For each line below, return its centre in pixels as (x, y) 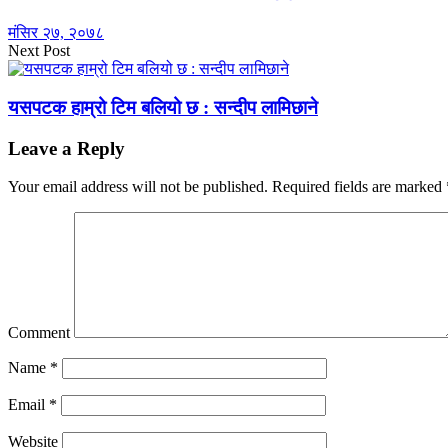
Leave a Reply (66, 148)
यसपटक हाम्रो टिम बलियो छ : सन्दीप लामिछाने (163, 107)
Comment (39, 333)
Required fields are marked (357, 187)
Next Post (39, 51)
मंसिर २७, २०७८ (56, 33)
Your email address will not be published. (138, 187)
